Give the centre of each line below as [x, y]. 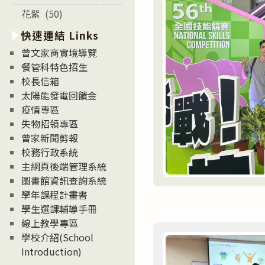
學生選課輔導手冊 [59, 209]
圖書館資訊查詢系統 [64, 180]
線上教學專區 [50, 223]
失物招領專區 [50, 123]
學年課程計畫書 [54, 194]
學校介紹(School [57, 237]
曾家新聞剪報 [50, 138]
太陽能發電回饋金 [59, 95]
